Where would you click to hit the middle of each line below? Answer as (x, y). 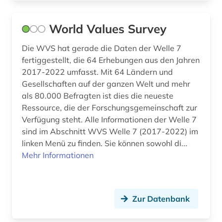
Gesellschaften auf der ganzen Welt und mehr (106, 84)
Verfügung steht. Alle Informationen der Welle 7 (53, 120)
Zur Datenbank (161, 199)
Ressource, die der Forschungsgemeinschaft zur (110, 108)
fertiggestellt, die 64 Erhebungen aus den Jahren (111, 60)
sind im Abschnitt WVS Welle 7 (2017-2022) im (110, 132)
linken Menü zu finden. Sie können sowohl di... (105, 143)
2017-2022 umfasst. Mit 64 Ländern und (97, 72)
